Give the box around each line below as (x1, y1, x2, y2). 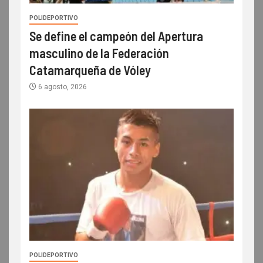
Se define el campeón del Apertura (29, 28, 203, 43)
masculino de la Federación (29, 45, 169, 60)
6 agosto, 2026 (36, 82, 87, 91)
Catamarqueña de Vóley (29, 62, 151, 77)
